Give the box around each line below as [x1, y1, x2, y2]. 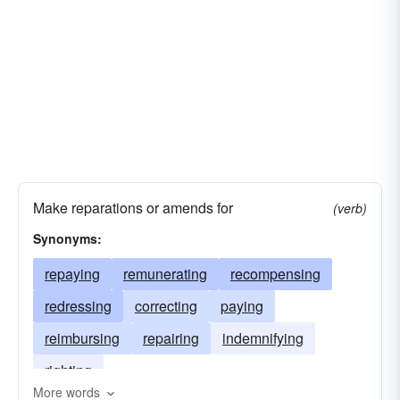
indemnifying [222, 328, 304, 348]
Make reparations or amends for [33, 197, 233, 218]
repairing [143, 328, 199, 348]
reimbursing [45, 328, 120, 348]
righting [45, 360, 92, 380]
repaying [45, 263, 100, 284]
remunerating [123, 263, 207, 284]
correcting [135, 296, 197, 316]
